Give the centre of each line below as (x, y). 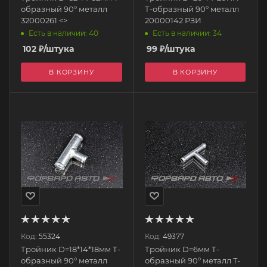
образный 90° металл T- (192, 260)
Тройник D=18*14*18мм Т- (71, 249)
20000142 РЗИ (173, 20)
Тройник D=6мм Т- (182, 249)
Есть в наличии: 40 (63, 33)
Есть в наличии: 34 (187, 33)
